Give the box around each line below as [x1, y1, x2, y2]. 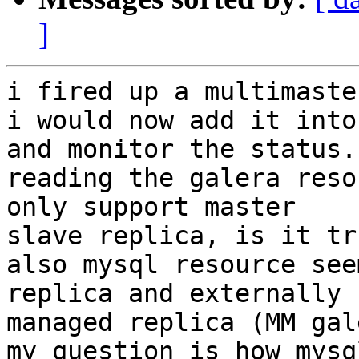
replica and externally [6, 279, 341, 309]
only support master [6, 192, 296, 222]
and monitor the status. [6, 135, 357, 164]
